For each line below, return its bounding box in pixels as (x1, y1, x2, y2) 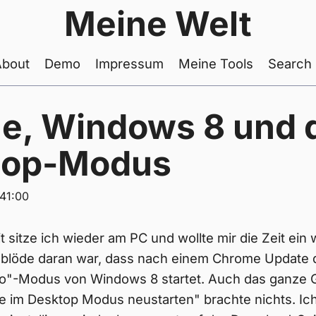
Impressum (95, 56, 164, 71)
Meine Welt (64, 3, 252, 44)
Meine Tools (178, 56, 253, 71)
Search (268, 56, 312, 71)
